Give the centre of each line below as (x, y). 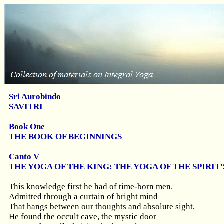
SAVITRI (26, 107)
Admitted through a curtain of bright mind (83, 197)
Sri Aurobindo (35, 97)
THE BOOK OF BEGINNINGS (65, 137)
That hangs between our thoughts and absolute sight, (102, 207)
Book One (27, 127)
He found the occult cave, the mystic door (83, 217)
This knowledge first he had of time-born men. (91, 187)
